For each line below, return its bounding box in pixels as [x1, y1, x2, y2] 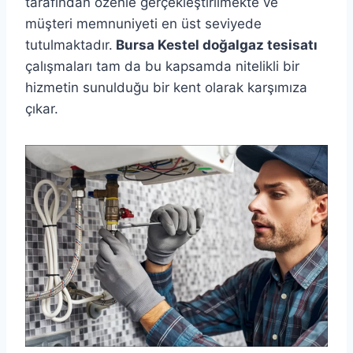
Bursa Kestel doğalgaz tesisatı [113, 37, 318, 54]
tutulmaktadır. [25, 37, 113, 54]
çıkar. [25, 101, 58, 117]
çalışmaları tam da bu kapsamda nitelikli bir [25, 58, 299, 75]
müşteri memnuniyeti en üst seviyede [25, 16, 262, 32]
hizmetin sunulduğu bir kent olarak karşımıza [25, 80, 307, 96]
